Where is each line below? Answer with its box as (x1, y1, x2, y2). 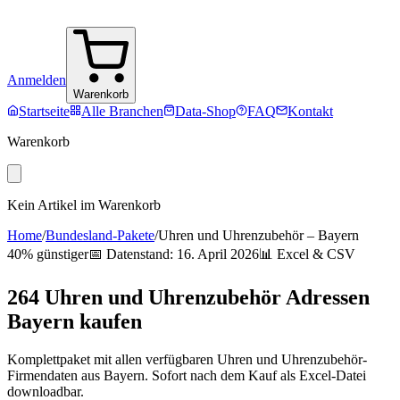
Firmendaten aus (7, 367, 104, 383)
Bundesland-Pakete (46, 228, 154, 243)
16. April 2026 (177, 246, 259, 262)
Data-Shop (175, 104, 236, 119)
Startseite (19, 104, 70, 119)
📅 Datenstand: (88, 246, 177, 262)
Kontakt (287, 104, 333, 119)
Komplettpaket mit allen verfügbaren (7, 351, 217, 367)
